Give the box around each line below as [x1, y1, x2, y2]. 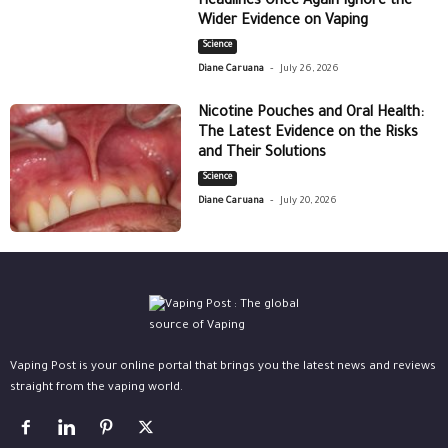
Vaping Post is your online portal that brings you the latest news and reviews [10, 361, 436, 375]
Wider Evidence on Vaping [198, 13, 369, 30]
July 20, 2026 [280, 195, 338, 207]
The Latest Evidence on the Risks [198, 125, 419, 142]
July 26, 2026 [280, 63, 340, 75]
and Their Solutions [198, 145, 327, 162]
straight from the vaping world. [10, 382, 183, 396]
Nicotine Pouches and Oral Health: [198, 105, 425, 122]
